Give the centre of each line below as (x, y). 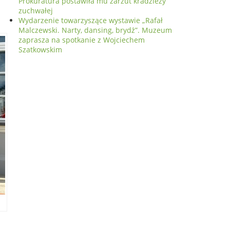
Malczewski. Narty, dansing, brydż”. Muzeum (95, 30)
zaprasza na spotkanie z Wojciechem (82, 40)
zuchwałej (36, 11)
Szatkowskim (40, 50)
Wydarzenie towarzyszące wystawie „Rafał (91, 20)
